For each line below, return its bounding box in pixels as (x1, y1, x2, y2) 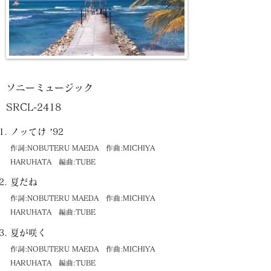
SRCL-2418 (6, 102, 61, 112)
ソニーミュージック (6, 83, 93, 93)
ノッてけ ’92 (10, 127, 64, 136)
